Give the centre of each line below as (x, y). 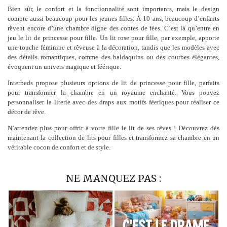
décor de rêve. (27, 111)
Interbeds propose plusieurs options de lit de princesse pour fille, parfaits (113, 83)
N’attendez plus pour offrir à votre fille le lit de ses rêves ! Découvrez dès (113, 128)
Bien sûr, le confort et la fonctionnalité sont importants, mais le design (113, 9)
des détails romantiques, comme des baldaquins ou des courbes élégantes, (113, 57)
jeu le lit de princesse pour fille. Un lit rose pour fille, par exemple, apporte (113, 37)
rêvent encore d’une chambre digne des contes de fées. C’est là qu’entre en (113, 28)
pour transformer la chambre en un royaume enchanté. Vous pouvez (113, 92)
